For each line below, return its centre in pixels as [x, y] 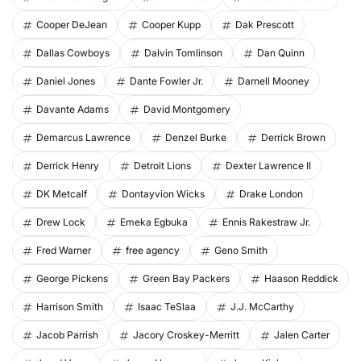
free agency [153, 251]
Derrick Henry [68, 166]
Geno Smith [241, 251]
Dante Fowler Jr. [166, 81]
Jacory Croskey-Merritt [186, 335]
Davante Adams [73, 110]
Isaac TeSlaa [167, 307]
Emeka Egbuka [154, 222]
